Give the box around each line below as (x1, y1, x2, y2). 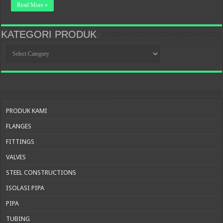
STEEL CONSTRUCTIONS (6, 169, 77, 177)
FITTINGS (6, 138, 35, 146)
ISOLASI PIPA (6, 184, 45, 192)
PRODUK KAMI (6, 107, 48, 115)
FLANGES (6, 122, 32, 130)
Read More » (17, 1, 48, 9)
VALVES (6, 153, 26, 161)
